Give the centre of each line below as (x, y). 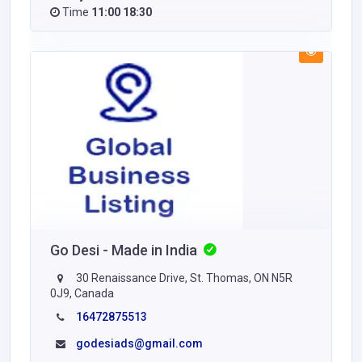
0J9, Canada (82, 293)
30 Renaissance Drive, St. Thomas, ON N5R (183, 278)
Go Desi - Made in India (125, 250)
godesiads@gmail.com (139, 343)
